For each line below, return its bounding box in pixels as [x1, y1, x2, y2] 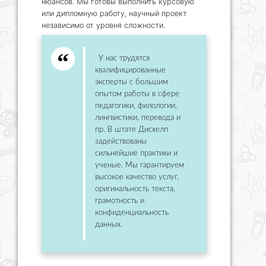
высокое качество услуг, [95, 173, 179, 181]
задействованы [95, 137, 147, 145]
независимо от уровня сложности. [42, 20, 165, 30]
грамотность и [95, 197, 144, 205]
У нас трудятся [99, 54, 150, 62]
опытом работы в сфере [95, 90, 179, 98]
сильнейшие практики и [95, 149, 178, 157]
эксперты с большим [95, 78, 168, 86]
